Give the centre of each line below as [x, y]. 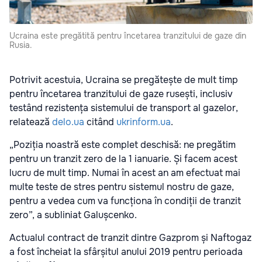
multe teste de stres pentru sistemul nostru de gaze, [122, 187]
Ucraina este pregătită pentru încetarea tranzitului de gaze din [128, 36]
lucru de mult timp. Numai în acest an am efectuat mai [125, 173]
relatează [31, 122]
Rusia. [21, 45]
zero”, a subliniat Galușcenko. [73, 215]
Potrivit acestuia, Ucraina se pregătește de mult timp [124, 80]
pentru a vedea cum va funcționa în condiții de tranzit [125, 201]
